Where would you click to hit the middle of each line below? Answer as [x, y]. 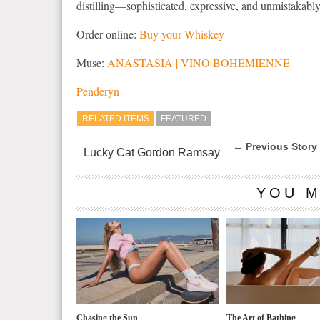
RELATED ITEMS [116, 118]
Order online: [108, 34]
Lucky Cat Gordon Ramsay [152, 152]
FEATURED [184, 118]
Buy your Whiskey [182, 34]
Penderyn [98, 91]
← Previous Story [275, 146]
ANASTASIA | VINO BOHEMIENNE [199, 62]
